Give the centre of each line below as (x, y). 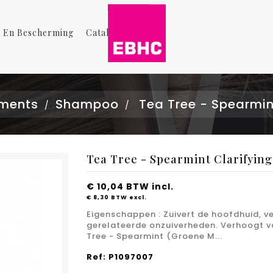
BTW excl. (129, 197)
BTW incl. (150, 186)
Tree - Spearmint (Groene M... (154, 236)
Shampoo (87, 104)
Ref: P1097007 (120, 257)
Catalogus (108, 33)
